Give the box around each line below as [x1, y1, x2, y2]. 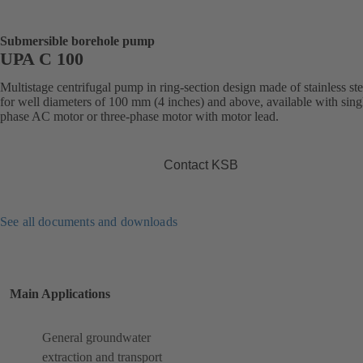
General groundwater [42, 331, 151, 345]
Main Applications [10, 287, 110, 301]
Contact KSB [164, 157, 238, 172]
